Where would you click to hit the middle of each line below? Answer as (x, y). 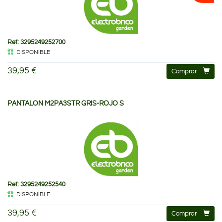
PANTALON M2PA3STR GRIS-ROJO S (66, 103)
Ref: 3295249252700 (36, 42)
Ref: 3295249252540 (36, 184)
